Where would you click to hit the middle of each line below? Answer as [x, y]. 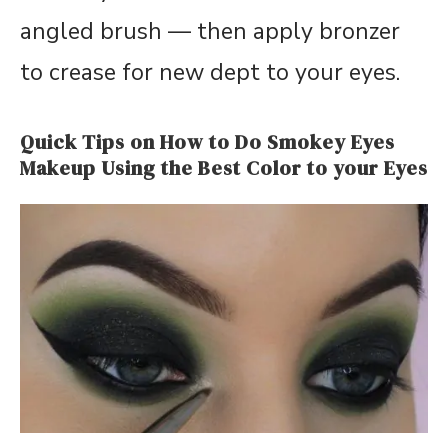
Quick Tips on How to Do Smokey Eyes [207, 141]
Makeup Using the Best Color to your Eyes [224, 167]
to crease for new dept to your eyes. [210, 72]
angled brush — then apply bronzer [210, 31]
